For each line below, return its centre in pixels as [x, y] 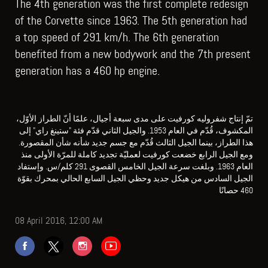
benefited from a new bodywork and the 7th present [133, 54]
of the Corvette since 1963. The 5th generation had [131, 20]
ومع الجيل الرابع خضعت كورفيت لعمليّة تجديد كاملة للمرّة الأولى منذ [137, 154]
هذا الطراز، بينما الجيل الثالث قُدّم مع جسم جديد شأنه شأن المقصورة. [136, 142]
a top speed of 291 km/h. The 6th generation [117, 37]
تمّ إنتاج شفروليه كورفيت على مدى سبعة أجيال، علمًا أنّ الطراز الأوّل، [135, 118]
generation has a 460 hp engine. [87, 70]
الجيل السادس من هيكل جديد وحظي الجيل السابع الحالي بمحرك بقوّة [135, 178]
